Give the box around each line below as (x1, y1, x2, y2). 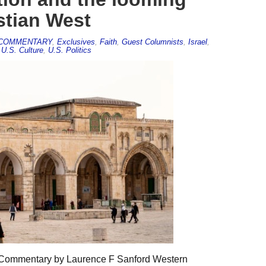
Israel (188, 37, 207, 46)
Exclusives (56, 37, 95, 46)
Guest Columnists (121, 37, 183, 46)
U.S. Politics (47, 45, 91, 55)
